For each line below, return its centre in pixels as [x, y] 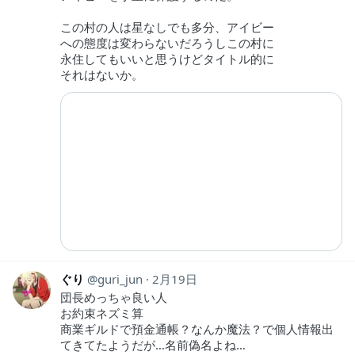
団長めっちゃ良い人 [114, 298]
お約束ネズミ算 [102, 313]
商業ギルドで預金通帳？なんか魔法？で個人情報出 [197, 329]
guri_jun [120, 279]
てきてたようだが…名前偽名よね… [153, 345]
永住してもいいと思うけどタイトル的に [167, 59]
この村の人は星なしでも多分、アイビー [167, 27]
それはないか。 [102, 75]
